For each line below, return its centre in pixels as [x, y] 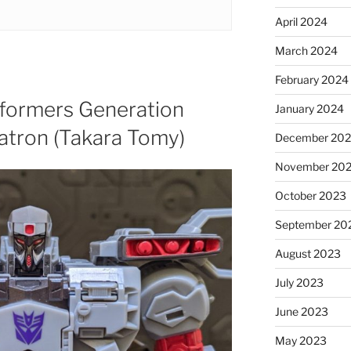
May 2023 [300, 340]
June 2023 [301, 311]
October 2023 [310, 195]
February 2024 [311, 79]
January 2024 [309, 108]
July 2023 [299, 282]
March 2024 [306, 50]
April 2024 [301, 21]
